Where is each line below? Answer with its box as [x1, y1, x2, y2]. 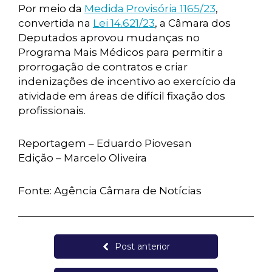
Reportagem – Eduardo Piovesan [18, 137, 192, 149]
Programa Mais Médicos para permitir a [18, 46, 223, 58]
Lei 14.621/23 [93, 17, 155, 29]
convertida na [18, 17, 93, 29]
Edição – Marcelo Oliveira [18, 152, 147, 164]
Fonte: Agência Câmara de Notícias [18, 185, 202, 197]
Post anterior [114, 241, 170, 252]
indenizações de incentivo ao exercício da [18, 75, 236, 87]
